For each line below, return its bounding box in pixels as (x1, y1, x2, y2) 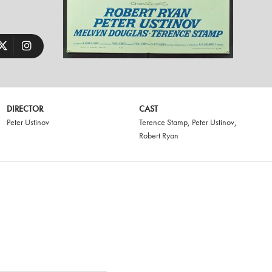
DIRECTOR (6, 103, 43, 115)
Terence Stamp (139, 117, 188, 128)
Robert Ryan (139, 130, 179, 141)
